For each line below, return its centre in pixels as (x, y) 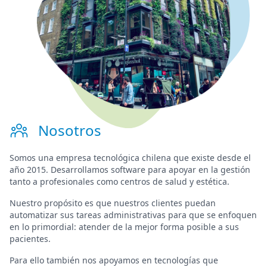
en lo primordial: (44, 227)
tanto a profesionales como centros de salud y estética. (119, 182)
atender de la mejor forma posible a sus (159, 227)
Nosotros (70, 131)
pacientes (29, 239)
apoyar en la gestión (209, 170)
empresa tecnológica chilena (114, 158)
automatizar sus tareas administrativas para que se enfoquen (133, 215)
